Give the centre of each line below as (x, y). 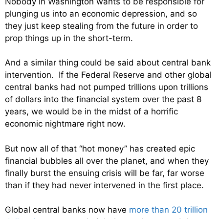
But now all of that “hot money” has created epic (100, 148)
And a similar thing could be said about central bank (108, 63)
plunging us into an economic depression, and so (101, 13)
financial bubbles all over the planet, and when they (107, 161)
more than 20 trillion (168, 210)
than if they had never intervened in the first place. (104, 185)
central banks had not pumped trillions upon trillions (107, 87)
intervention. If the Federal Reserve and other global (108, 75)
